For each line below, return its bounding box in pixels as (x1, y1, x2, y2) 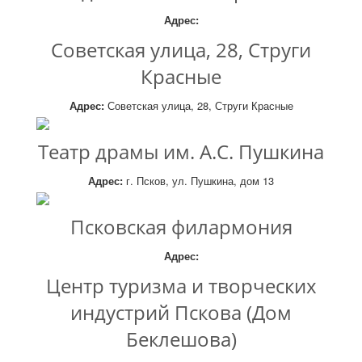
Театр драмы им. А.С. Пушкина (38, 138, 324, 165)
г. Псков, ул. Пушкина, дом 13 (123, 173, 274, 188)
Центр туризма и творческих (45, 272, 317, 299)
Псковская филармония (69, 213, 293, 240)
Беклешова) (125, 326, 237, 352)
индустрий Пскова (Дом (70, 299, 292, 326)
